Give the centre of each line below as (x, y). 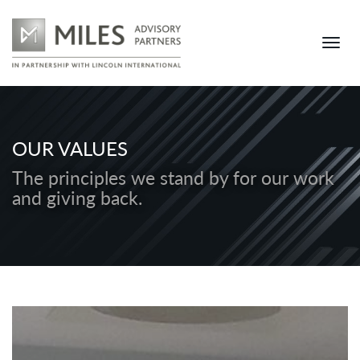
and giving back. (77, 197)
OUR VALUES (70, 148)
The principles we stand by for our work (173, 177)
